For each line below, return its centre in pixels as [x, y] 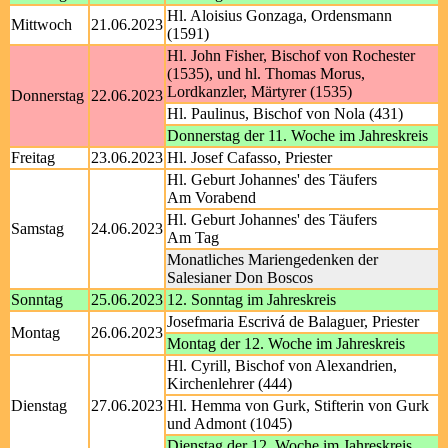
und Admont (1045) [229, 423]
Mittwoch [41, 24]
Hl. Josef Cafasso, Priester [249, 157]
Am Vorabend [211, 197]
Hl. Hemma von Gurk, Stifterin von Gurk [298, 405]
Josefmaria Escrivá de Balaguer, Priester [293, 321]
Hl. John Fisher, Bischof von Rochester [291, 55]
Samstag [37, 228]
